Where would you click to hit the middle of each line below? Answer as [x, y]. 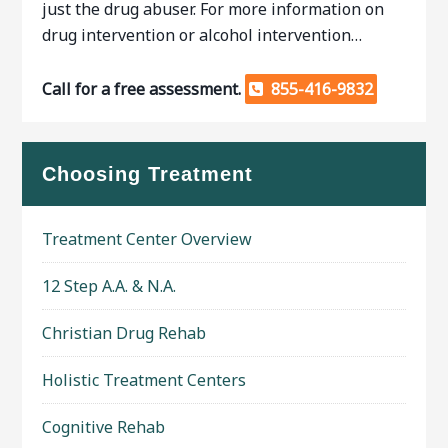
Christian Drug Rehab [124, 333]
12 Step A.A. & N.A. [109, 286]
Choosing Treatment [148, 174]
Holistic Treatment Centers [144, 380]
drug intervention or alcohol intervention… [202, 35]
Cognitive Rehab [104, 427]
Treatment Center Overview [147, 239]
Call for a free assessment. [144, 89]
